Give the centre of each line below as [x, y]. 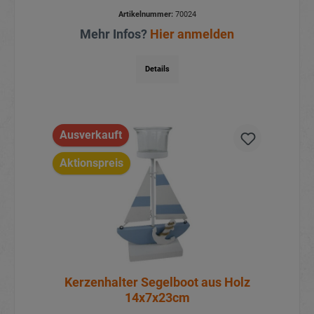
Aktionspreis [91, 163]
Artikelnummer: [145, 15]
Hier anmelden [192, 34]
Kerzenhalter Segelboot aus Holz [157, 282]
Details [157, 69]
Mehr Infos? [115, 34]
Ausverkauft [90, 135]
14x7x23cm [157, 297]
